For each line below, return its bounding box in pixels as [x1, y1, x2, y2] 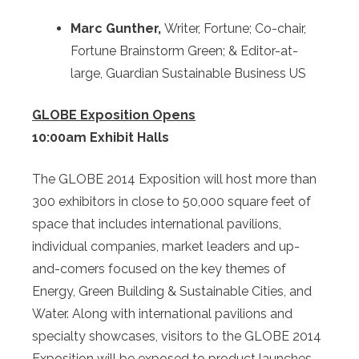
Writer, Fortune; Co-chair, [164, 21, 306, 37]
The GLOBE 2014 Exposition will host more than [32, 171, 317, 188]
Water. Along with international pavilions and [32, 306, 292, 322]
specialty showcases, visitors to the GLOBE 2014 [32, 329, 321, 345]
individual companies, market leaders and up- [32, 239, 300, 255]
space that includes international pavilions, [32, 216, 281, 232]
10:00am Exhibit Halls [32, 130, 169, 146]
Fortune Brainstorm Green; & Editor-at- [71, 43, 298, 59]
